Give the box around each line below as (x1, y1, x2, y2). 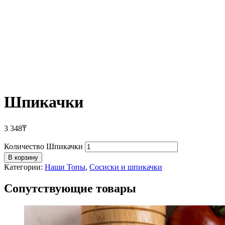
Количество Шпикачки (4, 142, 83, 151)
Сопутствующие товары (4, 181, 136, 195)
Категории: (4, 162, 45, 171)
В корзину (8, 153, 38, 161)
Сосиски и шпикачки (89, 162, 162, 171)
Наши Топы (45, 162, 85, 171)
